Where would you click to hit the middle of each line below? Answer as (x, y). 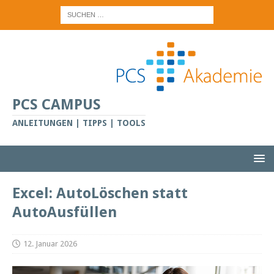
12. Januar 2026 (50, 244)
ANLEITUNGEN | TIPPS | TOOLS (79, 123)
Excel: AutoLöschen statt (100, 193)
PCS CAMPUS (57, 105)
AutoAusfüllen (65, 212)
